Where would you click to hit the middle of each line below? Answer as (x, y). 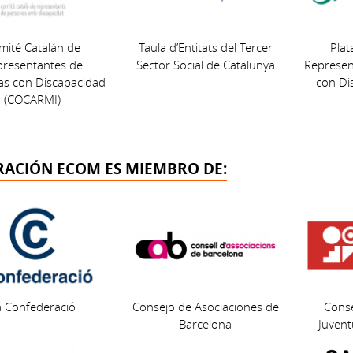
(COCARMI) (33, 100)
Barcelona (206, 324)
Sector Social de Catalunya (205, 65)
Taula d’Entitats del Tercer (205, 48)
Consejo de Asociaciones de (205, 307)
